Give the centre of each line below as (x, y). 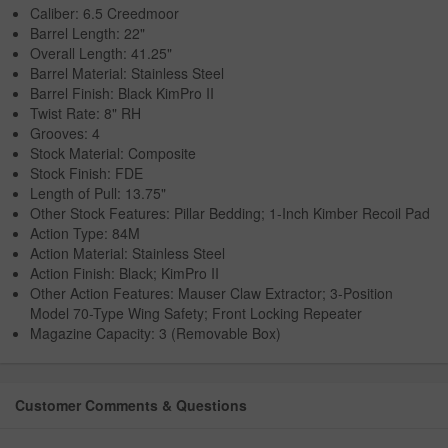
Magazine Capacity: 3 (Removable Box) (155, 332)
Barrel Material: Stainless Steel (127, 72)
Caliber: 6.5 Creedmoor (104, 12)
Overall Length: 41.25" (101, 52)
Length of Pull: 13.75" (98, 192)
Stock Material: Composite (113, 152)
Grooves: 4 (65, 132)
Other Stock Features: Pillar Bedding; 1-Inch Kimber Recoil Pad (230, 212)
